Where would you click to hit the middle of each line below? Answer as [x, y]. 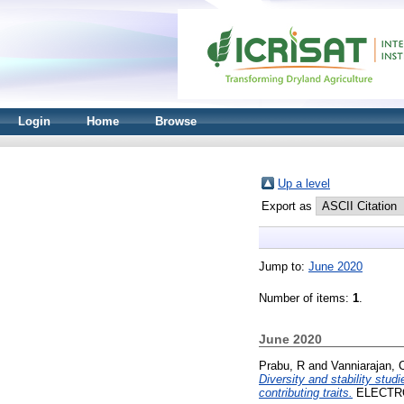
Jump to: [284, 266]
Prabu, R [282, 365]
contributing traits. [306, 392]
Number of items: [306, 298]
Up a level [304, 184]
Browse [176, 121]
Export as [289, 206]
